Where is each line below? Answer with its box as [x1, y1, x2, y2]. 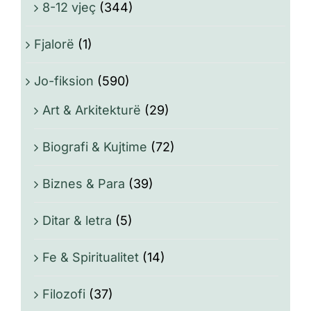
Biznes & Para [42, 176, 125, 191]
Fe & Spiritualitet [42, 249, 139, 264]
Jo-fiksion [34, 73, 94, 88]
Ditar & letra [42, 212, 112, 228]
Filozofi [42, 286, 85, 301]
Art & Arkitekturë [42, 102, 141, 117]
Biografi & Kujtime [42, 139, 147, 154]
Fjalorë [34, 36, 74, 51]
